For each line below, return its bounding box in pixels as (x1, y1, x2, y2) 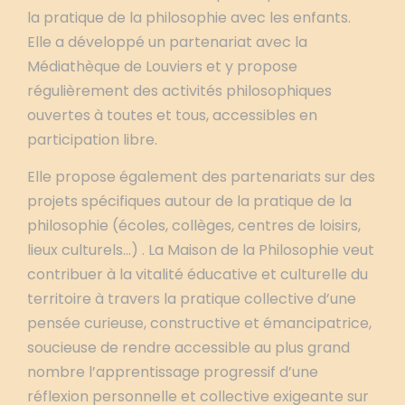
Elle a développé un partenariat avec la (27, 32, 307, 52)
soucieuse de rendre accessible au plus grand (27, 337, 350, 358)
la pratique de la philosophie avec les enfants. (27, 7, 351, 28)
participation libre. (27, 129, 157, 150)
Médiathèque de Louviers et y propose (27, 56, 297, 77)
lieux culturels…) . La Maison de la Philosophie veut (27, 240, 374, 260)
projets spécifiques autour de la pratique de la (27, 191, 352, 212)
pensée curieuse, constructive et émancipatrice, (27, 313, 372, 334)
